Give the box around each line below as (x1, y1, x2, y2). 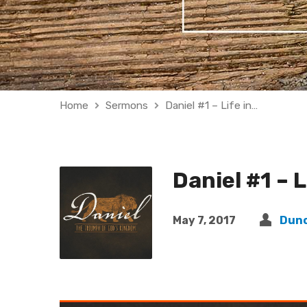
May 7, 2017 (173, 214, 236, 227)
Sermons (106, 99, 148, 112)
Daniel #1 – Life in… (165, 99, 258, 112)
